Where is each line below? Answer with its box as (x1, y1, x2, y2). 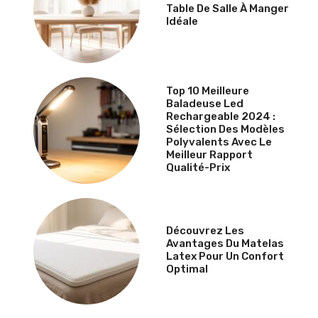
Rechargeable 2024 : (166, 109, 275, 123)
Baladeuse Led (166, 97, 243, 110)
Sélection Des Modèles (166, 122, 285, 136)
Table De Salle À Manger (166, 1, 289, 15)
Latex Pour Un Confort (166, 249, 284, 263)
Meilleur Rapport (166, 148, 253, 161)
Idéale (166, 14, 198, 28)
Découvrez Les (166, 224, 244, 237)
